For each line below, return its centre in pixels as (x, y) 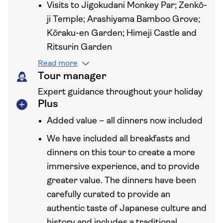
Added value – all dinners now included (125, 121)
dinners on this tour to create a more (121, 153)
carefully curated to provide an (109, 195)
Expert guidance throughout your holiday (120, 92)
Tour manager (72, 76)
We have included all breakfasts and (118, 139)
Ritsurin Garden (79, 48)
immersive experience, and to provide (123, 167)
